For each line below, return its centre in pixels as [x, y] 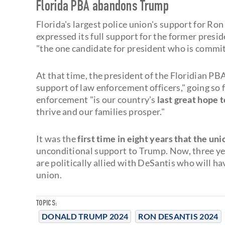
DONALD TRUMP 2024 [85, 216]
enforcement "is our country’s [96, 99]
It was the [57, 138]
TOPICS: [47, 204]
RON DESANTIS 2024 [178, 216]
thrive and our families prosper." [100, 111]
